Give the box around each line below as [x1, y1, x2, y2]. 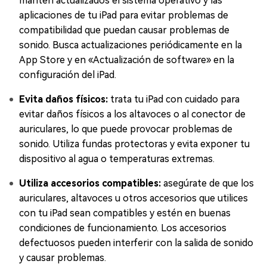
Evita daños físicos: [19, 94, 108, 105]
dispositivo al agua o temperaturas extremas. [19, 153, 215, 165]
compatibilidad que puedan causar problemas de [19, 24, 229, 36]
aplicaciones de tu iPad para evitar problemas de [19, 10, 228, 21]
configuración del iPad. [19, 69, 116, 81]
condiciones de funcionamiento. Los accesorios [19, 222, 226, 234]
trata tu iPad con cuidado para [108, 94, 240, 105]
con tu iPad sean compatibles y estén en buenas [19, 207, 231, 219]
